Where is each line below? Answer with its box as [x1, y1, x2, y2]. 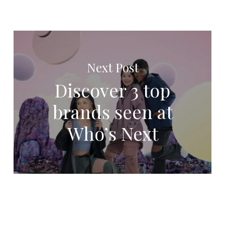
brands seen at [52, 99, 173, 124]
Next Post [86, 58, 139, 75]
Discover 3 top [55, 77, 171, 102]
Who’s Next [67, 121, 158, 145]
